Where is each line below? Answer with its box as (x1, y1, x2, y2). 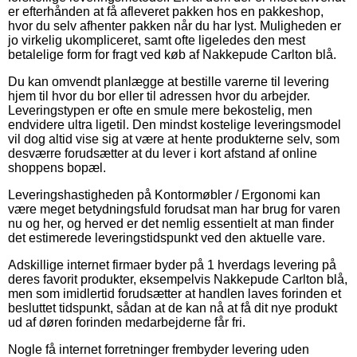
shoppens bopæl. (8, 160, 106, 175)
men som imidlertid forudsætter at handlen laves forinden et (8, 286, 341, 300)
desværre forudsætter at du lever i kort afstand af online (8, 146, 317, 160)
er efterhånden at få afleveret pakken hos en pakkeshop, (8, 4, 324, 18)
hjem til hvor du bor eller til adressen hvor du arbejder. (8, 88, 310, 103)
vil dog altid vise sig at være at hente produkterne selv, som (8, 131, 339, 146)
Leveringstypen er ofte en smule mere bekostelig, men (8, 103, 312, 117)
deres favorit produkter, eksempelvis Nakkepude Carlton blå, (8, 272, 347, 286)
